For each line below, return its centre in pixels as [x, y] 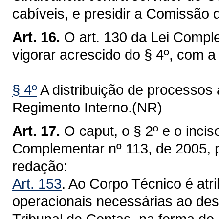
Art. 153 [37, 184]
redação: [40, 166]
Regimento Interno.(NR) [87, 107]
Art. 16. [36, 37]
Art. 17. [36, 131]
